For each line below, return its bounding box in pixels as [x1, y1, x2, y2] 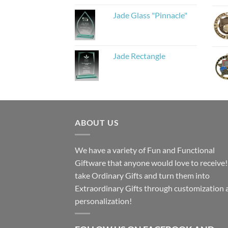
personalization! [75, 196, 132, 206]
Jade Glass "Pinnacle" [113, 10, 187, 20]
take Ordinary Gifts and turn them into [75, 170, 210, 181]
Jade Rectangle [113, 50, 165, 61]
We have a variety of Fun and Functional [75, 145, 215, 155]
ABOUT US [75, 117, 119, 127]
